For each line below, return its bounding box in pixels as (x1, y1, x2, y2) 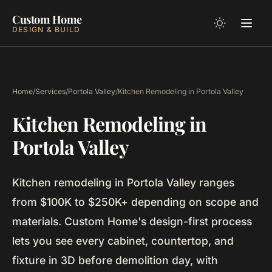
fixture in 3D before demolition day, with (12, 254, 218, 267)
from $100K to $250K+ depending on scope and (12, 195, 259, 208)
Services (35, 87, 66, 96)
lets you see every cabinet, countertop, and (12, 234, 234, 247)
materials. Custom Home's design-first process (12, 215, 252, 228)
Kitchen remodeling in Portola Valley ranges (12, 176, 234, 189)
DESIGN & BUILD (12, 24, 81, 34)
